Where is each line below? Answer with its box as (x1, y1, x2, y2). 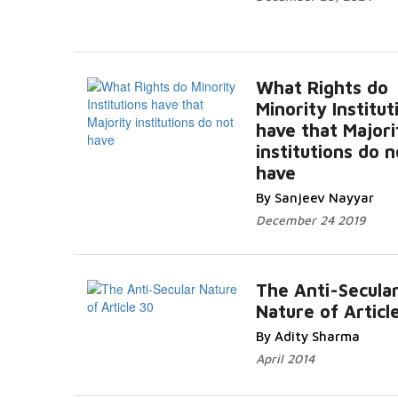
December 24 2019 (256, 212, 365, 227)
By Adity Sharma (256, 329, 360, 344)
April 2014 (256, 351, 314, 366)
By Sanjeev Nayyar (256, 190, 374, 205)
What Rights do (256, 77, 388, 98)
